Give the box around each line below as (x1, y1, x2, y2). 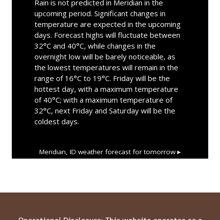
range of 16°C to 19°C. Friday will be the (34, 73, 170, 83)
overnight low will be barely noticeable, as (34, 51, 175, 61)
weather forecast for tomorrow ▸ (76, 147, 181, 156)
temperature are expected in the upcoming (34, 19, 181, 29)
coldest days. (34, 116, 79, 126)
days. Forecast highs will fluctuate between (34, 29, 180, 40)
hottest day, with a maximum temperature (34, 83, 178, 94)
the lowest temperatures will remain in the (34, 62, 178, 72)
